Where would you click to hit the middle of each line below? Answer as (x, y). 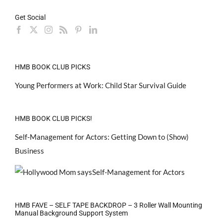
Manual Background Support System (71, 213)
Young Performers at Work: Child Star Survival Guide (101, 85)
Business (29, 150)
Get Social (30, 18)
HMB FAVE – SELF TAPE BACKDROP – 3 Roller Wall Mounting (109, 205)
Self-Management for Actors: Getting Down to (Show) (102, 137)
